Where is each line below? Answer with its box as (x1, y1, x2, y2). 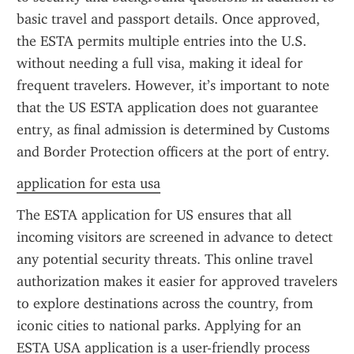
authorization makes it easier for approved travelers (17, 273, 337, 290)
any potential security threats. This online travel (17, 250, 313, 268)
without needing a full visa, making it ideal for (17, 55, 303, 72)
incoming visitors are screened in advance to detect (17, 228, 333, 246)
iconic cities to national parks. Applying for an (17, 317, 301, 334)
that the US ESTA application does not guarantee (17, 99, 318, 116)
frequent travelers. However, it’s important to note (17, 77, 330, 94)
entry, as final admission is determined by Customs (17, 121, 330, 138)
